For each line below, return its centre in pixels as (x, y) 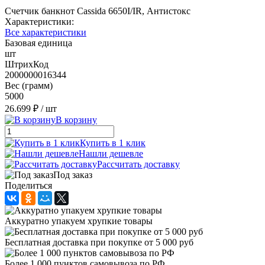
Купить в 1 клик (113, 143)
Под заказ (73, 174)
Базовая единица (38, 43)
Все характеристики (46, 32)
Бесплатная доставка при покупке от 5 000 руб (99, 242)
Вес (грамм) (29, 85)
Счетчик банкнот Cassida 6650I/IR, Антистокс (98, 11)
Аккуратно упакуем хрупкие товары (79, 221)
